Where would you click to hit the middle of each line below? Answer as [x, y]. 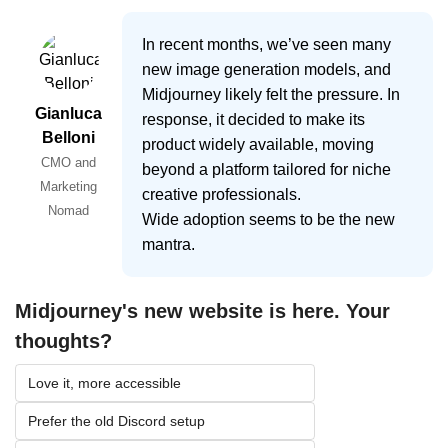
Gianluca [68, 113]
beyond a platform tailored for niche [266, 169]
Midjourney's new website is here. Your [202, 310]
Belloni [68, 137]
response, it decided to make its [253, 119]
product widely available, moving [258, 144]
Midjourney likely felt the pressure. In [271, 94]
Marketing [68, 186]
